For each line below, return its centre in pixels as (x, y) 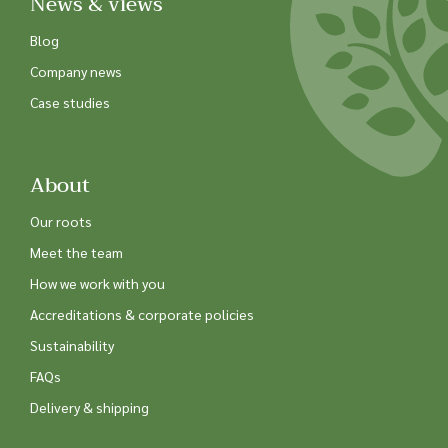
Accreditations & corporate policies (142, 314)
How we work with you (97, 283)
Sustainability (72, 345)
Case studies (70, 102)
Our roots (61, 221)
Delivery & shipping (89, 407)
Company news (76, 71)
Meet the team (76, 252)
